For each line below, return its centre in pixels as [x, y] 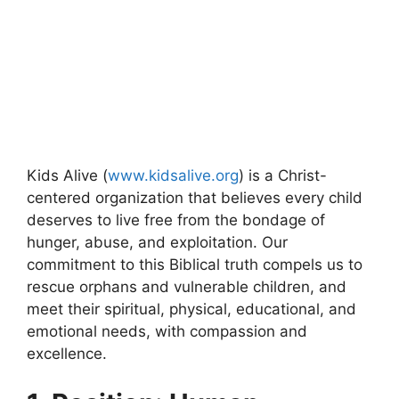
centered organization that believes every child [195, 198]
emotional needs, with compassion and [167, 331]
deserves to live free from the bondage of [176, 220]
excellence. [67, 354]
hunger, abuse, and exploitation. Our [157, 242]
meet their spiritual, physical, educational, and [191, 309]
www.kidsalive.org [173, 175]
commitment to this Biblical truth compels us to [195, 265]
